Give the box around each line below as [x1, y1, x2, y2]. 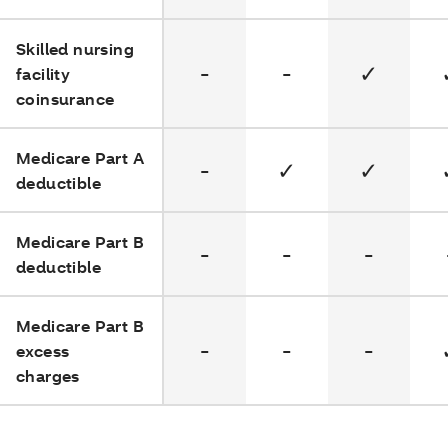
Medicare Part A [16, 147, 145, 169]
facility [16, 63, 71, 85]
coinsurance [16, 88, 115, 110]
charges [16, 365, 80, 387]
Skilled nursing [16, 38, 135, 60]
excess [16, 340, 70, 362]
